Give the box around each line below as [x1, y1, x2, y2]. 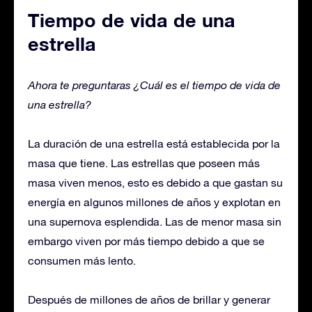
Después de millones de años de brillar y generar [28, 293, 270, 306]
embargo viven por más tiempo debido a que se [28, 235, 265, 247]
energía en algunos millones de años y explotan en [28, 196, 281, 208]
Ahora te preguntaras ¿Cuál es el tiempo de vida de [28, 79, 281, 91]
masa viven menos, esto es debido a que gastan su [28, 176, 283, 189]
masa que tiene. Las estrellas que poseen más [28, 157, 260, 169]
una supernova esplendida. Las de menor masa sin [28, 215, 281, 228]
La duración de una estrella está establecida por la [28, 137, 280, 150]
